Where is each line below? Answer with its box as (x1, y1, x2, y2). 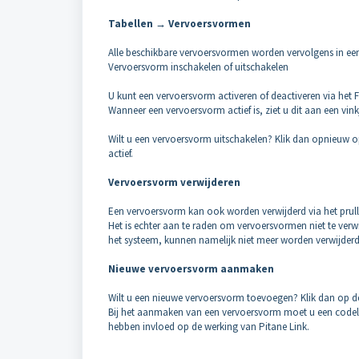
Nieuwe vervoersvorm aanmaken (108, 262, 274, 276)
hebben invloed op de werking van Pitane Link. (108, 320, 309, 333)
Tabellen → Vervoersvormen (108, 17, 251, 30)
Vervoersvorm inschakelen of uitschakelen (108, 60, 288, 74)
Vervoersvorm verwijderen (108, 175, 240, 189)
